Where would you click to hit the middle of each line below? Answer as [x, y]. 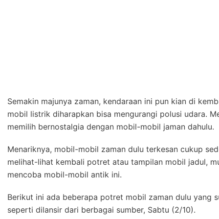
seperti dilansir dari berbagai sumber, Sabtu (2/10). [101, 210]
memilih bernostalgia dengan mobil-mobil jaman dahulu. [111, 127]
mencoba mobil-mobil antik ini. [65, 175]
